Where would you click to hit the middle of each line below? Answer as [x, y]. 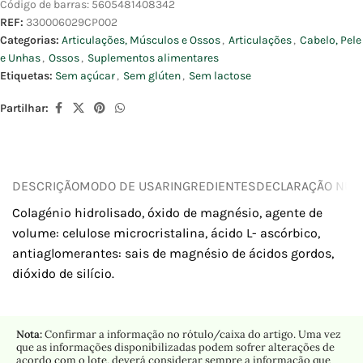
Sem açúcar [85, 76]
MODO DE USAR [125, 186]
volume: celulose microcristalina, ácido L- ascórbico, [166, 233]
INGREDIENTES [213, 186]
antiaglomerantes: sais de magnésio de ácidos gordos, [173, 254]
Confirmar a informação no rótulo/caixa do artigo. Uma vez [192, 335]
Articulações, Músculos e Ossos [141, 41]
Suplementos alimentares [153, 58]
